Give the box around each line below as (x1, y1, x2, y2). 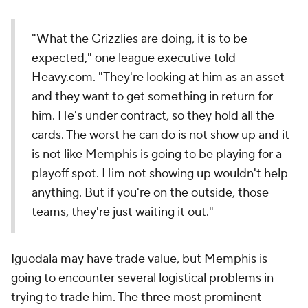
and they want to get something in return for (32, 89, 273, 104)
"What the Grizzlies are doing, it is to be (32, 31, 247, 47)
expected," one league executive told (32, 50, 236, 66)
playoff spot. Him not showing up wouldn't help (32, 166, 288, 181)
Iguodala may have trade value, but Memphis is (11, 251, 267, 267)
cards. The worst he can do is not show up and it (32, 127, 289, 143)
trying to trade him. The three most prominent (11, 289, 262, 305)
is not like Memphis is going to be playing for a (32, 146, 282, 162)
